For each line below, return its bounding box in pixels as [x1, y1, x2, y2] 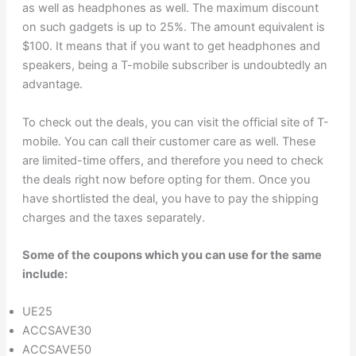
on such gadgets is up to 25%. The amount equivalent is [21, 20, 325, 35]
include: [21, 266, 68, 281]
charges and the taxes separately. [21, 210, 205, 225]
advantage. [21, 77, 83, 92]
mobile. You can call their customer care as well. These [21, 133, 315, 149]
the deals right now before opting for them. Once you [21, 172, 310, 187]
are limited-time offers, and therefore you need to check [21, 153, 323, 168]
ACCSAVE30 [21, 323, 91, 339]
